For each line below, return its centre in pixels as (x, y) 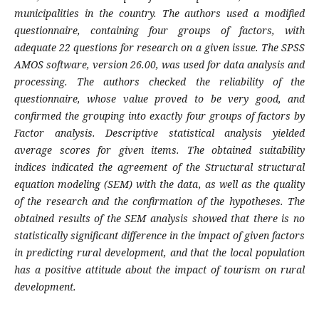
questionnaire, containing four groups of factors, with (159, 31)
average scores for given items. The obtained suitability (159, 150)
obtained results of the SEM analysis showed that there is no (159, 219)
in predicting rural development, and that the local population (159, 253)
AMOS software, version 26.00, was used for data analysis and (159, 65)
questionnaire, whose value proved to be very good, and (159, 99)
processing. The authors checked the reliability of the (159, 82)
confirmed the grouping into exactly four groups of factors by (159, 116)
